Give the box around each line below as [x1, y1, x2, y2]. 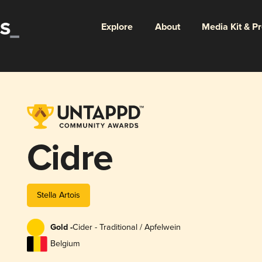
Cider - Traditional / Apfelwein [72, 222, 181, 233]
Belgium [50, 239, 80, 249]
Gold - [50, 222, 73, 233]
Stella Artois [36, 189, 80, 200]
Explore [101, 20, 133, 33]
